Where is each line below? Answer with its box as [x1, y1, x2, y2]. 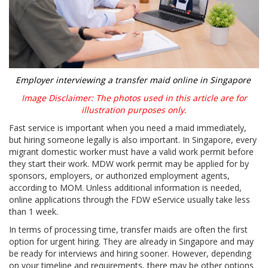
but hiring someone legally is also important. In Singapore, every [9, 134, 257, 146]
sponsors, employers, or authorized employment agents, [9, 170, 230, 182]
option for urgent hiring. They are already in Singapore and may [9, 236, 254, 248]
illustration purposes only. [81, 104, 187, 116]
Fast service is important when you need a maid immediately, [9, 122, 246, 134]
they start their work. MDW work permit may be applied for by [9, 158, 249, 170]
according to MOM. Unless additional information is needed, [9, 182, 242, 194]
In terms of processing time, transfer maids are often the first [9, 224, 248, 236]
